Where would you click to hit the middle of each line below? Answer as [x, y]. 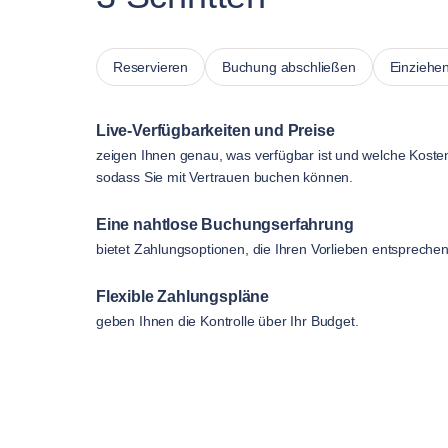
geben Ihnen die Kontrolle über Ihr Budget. [227, 320]
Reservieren [151, 66]
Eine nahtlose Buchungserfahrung [225, 224]
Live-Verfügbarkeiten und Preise [215, 130]
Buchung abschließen [289, 66]
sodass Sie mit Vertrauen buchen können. [224, 176]
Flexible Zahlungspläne [183, 296]
